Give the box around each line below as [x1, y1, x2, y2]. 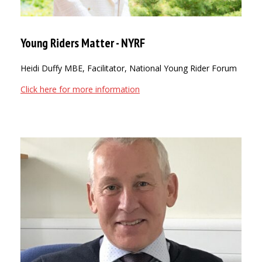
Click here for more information [20, 84, 140, 95]
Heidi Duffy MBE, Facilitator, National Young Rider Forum [20, 63, 237, 74]
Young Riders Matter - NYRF [20, 35, 145, 51]
